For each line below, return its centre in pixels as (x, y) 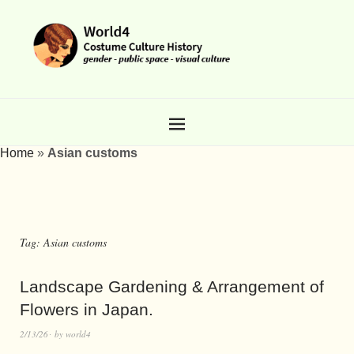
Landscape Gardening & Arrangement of (172, 286)
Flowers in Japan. (87, 309)
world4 (78, 333)
